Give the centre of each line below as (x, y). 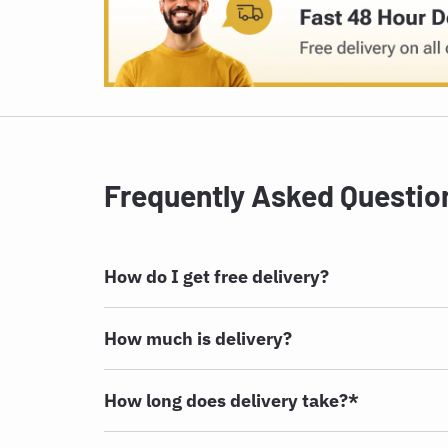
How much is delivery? (198, 338)
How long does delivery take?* (231, 400)
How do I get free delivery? (216, 276)
